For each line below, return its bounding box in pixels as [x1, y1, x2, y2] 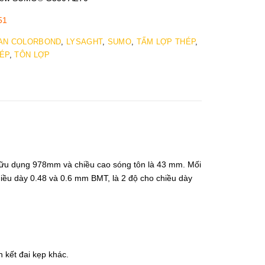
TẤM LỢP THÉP [136, 37, 196, 46]
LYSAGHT [66, 37, 103, 46]
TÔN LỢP [14, 50, 50, 59]
